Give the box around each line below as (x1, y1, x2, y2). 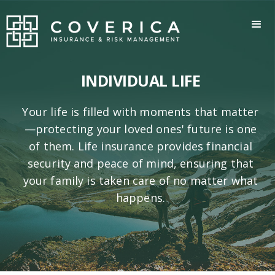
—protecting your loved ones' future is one (24, 121, 257, 136)
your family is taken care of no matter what (23, 172, 258, 188)
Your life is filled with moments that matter (22, 104, 259, 119)
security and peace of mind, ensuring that (27, 155, 254, 171)
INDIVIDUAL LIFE (80, 69, 201, 91)
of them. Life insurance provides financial (29, 138, 252, 153)
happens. (115, 190, 166, 205)
